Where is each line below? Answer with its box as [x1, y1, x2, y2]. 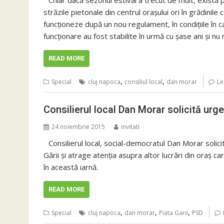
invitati [121, 122, 139, 131]
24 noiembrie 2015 [51, 122, 105, 131]
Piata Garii [159, 208, 188, 217]
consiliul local [124, 77, 162, 86]
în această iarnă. [43, 161, 98, 172]
